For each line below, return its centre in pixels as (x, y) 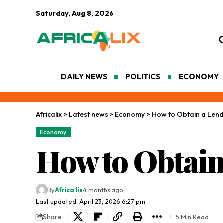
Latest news (88, 115)
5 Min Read (192, 217)
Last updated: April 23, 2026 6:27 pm (91, 201)
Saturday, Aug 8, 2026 (75, 13)
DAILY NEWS (84, 77)
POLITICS (143, 77)
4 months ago (103, 190)
